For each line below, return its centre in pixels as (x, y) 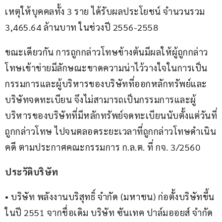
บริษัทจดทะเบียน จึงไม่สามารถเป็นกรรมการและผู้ (101, 100)
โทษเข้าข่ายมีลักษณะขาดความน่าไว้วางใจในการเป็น (106, 68)
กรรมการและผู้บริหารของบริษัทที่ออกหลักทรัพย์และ (106, 84)
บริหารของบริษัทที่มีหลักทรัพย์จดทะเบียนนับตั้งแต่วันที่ (111, 115)
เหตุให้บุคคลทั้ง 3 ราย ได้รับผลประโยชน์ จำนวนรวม (106, 11)
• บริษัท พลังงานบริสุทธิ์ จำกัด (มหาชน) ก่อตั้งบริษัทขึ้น (110, 197)
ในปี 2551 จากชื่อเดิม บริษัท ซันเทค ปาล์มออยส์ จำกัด (110, 213)
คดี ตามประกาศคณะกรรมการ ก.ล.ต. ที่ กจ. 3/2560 (103, 147)
